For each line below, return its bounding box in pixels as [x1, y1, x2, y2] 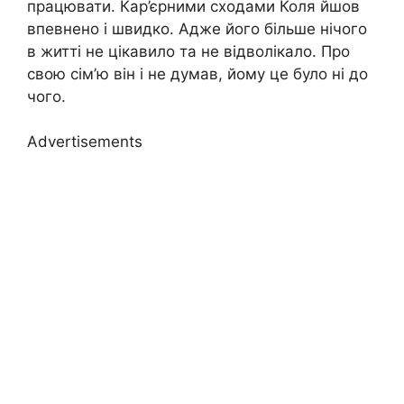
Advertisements [27, 133, 142, 151]
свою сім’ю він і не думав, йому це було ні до [27, 64, 368, 83]
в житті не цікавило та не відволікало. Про [27, 41, 350, 60]
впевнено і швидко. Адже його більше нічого [27, 19, 367, 38]
